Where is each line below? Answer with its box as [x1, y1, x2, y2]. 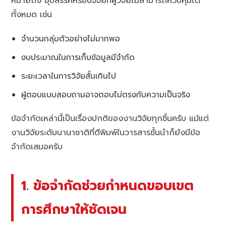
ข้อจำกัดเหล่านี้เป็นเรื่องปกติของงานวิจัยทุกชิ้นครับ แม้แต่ [11, 112, 209, 125]
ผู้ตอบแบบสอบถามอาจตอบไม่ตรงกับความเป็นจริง [21, 88, 191, 100]
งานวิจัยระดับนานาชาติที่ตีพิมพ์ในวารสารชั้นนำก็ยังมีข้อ [11, 126, 201, 139]
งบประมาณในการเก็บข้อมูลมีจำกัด [21, 51, 135, 63]
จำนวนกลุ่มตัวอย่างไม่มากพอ [21, 32, 121, 44]
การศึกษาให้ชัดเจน [21, 199, 127, 219]
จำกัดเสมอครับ [11, 140, 63, 153]
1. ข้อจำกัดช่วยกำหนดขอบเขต [21, 175, 194, 196]
